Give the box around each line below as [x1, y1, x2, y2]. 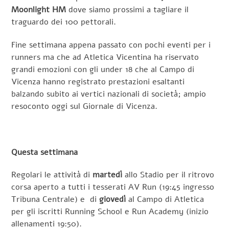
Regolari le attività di [11, 169, 93, 181]
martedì [93, 169, 123, 181]
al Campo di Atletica [126, 194, 204, 205]
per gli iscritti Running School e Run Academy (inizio [11, 206, 209, 218]
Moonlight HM [11, 4, 66, 16]
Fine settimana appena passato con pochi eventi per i [11, 39, 211, 51]
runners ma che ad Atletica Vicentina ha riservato [11, 52, 199, 63]
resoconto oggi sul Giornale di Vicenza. [11, 101, 158, 112]
